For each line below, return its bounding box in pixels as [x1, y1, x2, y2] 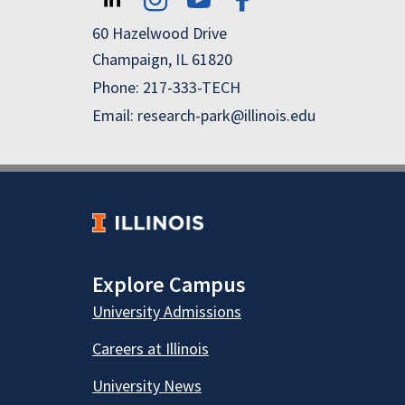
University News [92, 375, 202, 397]
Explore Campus [92, 270, 246, 299]
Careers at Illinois [92, 338, 209, 360]
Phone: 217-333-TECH [92, 77, 240, 99]
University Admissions [92, 301, 241, 323]
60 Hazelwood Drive [92, 23, 227, 44]
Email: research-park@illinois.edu [92, 105, 316, 127]
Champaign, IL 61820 [92, 49, 232, 71]
